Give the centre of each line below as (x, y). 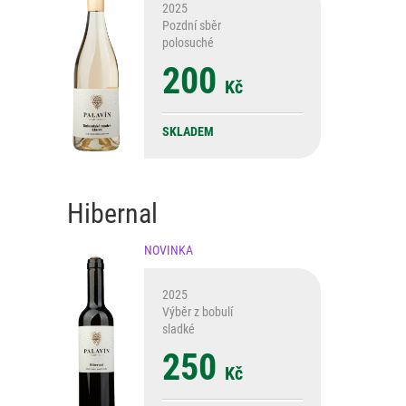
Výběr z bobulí (198, 312)
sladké (179, 329)
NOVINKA (169, 251)
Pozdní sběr (192, 26)
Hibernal (112, 214)
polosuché (188, 43)
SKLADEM (188, 132)
